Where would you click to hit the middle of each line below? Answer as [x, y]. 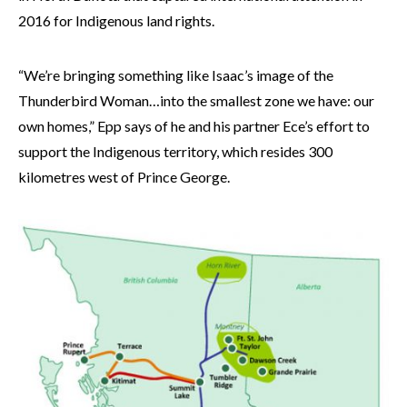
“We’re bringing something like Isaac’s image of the [176, 74]
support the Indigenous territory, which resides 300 [175, 151]
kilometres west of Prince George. [124, 176]
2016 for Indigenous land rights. [116, 20]
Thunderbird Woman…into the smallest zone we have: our [196, 100]
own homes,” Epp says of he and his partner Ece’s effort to [194, 125]
